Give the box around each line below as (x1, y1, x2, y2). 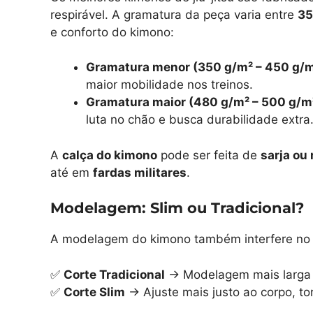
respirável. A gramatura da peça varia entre (50, 7, 298, 22)
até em (50, 165, 93, 180)
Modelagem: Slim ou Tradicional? (50, 199, 304, 217)
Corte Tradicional (64, 267, 165, 282)
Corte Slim (64, 284, 125, 299)
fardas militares (93, 165, 187, 180)
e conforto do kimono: (50, 24, 174, 39)
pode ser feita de (157, 147, 261, 162)
